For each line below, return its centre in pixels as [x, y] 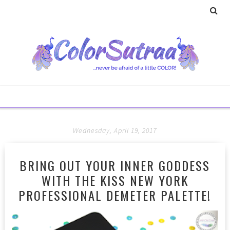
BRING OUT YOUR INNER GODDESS [115, 165]
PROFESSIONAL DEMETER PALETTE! [115, 195]
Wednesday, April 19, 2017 [115, 130]
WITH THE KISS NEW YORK [115, 180]
